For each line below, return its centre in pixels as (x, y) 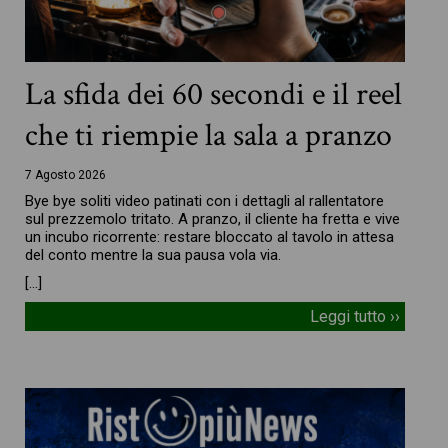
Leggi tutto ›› (354, 316)
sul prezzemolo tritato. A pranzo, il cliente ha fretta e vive (213, 218)
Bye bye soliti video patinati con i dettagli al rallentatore (205, 200)
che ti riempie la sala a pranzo (209, 135)
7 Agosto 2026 (66, 174)
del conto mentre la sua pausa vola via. (153, 254)
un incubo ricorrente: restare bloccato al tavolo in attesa (210, 236)
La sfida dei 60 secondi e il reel (214, 94)
